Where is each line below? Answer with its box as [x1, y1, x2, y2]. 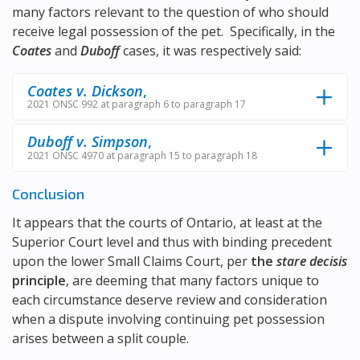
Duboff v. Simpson [27, 132, 148, 152]
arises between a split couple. [12, 329, 189, 347]
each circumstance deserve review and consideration [12, 290, 327, 309]
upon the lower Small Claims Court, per [12, 252, 251, 270]
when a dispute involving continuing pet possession [12, 309, 325, 328]
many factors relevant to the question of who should [12, 3, 329, 21]
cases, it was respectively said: [120, 42, 301, 59]
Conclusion [12, 184, 84, 202]
